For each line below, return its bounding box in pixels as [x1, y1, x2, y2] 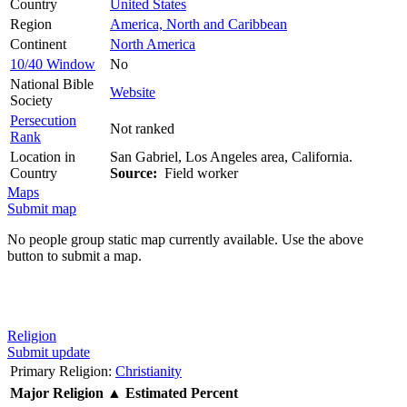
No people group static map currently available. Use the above [7, 231, 363, 247]
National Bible [10, 75, 94, 92]
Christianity [115, 362, 182, 379]
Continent [10, 35, 66, 52]
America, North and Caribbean [110, 15, 287, 32]
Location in [10, 148, 75, 164]
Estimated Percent [125, 384, 238, 401]
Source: [110, 164, 157, 181]
